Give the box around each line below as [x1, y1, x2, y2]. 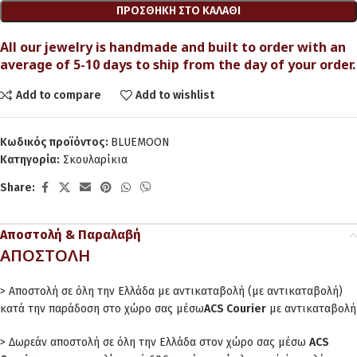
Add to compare [15, 88, 101, 102]
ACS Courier [204, 302, 266, 316]
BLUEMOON [111, 135, 170, 149]
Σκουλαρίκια [63, 153, 127, 167]
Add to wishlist [135, 88, 215, 102]
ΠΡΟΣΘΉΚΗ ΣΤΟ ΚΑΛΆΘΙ [116, 4, 241, 18]
